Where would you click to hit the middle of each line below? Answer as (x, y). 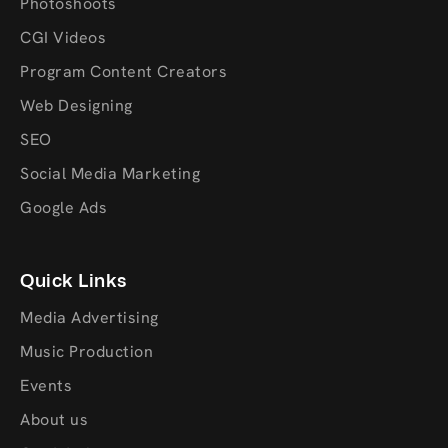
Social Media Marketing (110, 173)
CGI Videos (63, 37)
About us (54, 419)
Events (46, 385)
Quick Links (73, 280)
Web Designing (76, 105)
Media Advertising (89, 317)
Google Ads (63, 207)
